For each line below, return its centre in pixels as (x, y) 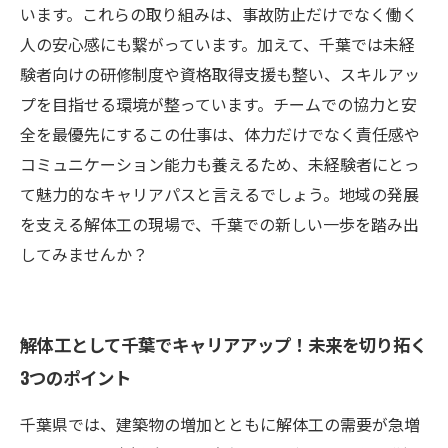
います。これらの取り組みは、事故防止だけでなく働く (219, 14)
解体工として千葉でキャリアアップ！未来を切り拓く (223, 344)
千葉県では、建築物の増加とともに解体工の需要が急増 (220, 424)
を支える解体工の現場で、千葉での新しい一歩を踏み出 (219, 224)
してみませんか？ (84, 254)
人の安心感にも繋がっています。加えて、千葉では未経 (217, 44)
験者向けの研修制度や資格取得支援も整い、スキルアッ (220, 74)
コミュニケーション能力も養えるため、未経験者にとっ (220, 164)
